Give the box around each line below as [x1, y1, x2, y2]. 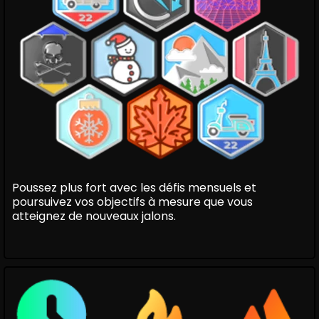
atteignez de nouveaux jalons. [12, 208, 176, 225]
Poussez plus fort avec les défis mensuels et [12, 179, 256, 197]
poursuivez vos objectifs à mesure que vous [12, 194, 253, 211]
